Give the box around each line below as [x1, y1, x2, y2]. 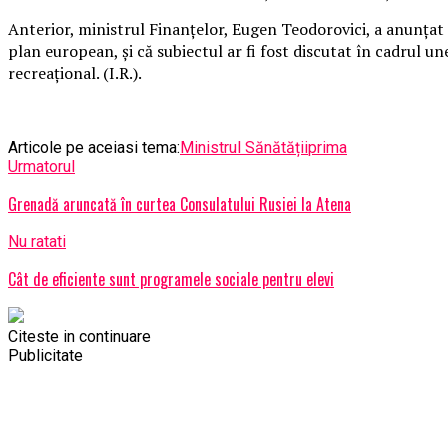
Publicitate [8, 346, 83, 366]
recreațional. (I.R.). [8, 62, 142, 85]
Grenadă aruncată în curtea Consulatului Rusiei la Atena [8, 192, 351, 217]
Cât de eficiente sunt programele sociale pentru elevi [8, 267, 334, 292]
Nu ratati [8, 232, 66, 252]
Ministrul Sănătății [180, 138, 308, 158]
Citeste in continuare [8, 327, 151, 347]
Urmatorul [8, 157, 75, 177]
